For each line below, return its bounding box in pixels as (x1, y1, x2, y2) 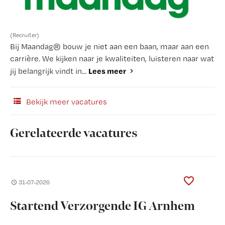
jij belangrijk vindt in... (10, 66, 88, 76)
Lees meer (88, 66, 126, 76)
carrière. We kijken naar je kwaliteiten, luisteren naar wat (10, 54, 214, 64)
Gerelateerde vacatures (10, 127, 138, 141)
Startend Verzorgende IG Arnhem (10, 199, 195, 214)
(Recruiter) (10, 32, 39, 39)
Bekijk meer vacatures (24, 97, 107, 107)
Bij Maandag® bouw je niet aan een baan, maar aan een (10, 42, 209, 52)
